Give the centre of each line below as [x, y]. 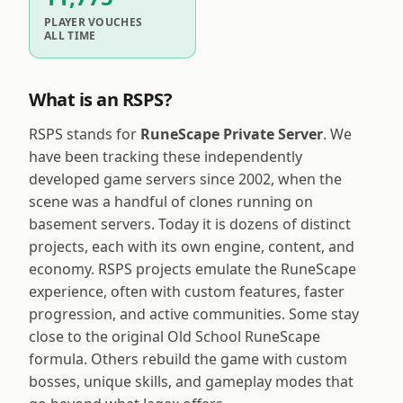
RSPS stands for [85, 134]
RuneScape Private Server [232, 134]
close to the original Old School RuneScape [175, 337]
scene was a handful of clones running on [171, 202]
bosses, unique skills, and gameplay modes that [191, 382]
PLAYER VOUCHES [94, 22]
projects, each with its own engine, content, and [192, 247]
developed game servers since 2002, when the [185, 179]
